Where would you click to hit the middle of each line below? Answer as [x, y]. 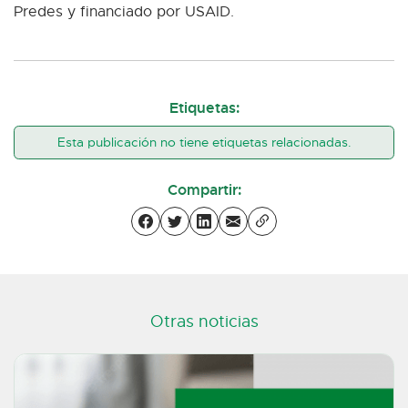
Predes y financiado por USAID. [124, 12]
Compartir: [204, 189]
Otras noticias [204, 322]
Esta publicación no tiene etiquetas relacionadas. [204, 143]
